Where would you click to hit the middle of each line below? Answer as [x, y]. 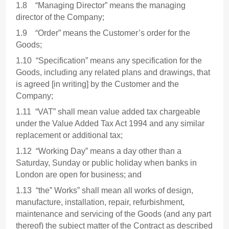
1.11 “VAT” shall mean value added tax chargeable [108, 112]
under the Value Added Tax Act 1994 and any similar [110, 124]
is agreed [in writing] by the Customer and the [98, 84]
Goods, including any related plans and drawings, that [113, 73]
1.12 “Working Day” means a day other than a [99, 151]
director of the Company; [60, 17]
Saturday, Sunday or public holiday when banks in [107, 163]
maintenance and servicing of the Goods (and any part [114, 214]
